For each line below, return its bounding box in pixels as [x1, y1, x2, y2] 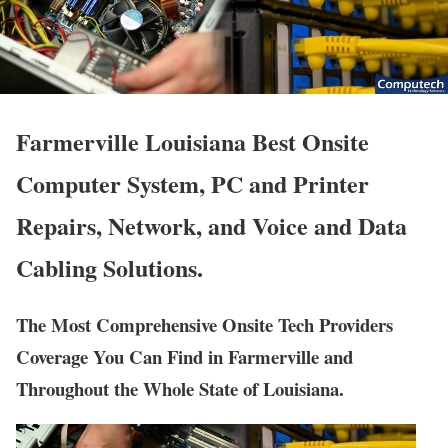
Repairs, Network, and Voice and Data [16, 208, 407, 244]
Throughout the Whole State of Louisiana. [16, 375, 344, 403]
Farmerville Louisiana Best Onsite [16, 124, 369, 160]
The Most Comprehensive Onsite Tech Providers [16, 311, 393, 339]
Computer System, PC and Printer [16, 166, 369, 202]
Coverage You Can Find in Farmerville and [16, 343, 353, 371]
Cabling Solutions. [16, 250, 203, 286]
